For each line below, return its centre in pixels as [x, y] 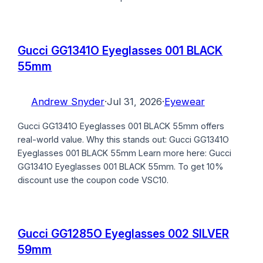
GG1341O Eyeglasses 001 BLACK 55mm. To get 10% [121, 167]
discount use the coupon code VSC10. [93, 180]
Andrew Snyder [68, 101]
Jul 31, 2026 [134, 101]
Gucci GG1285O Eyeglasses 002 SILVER [124, 234]
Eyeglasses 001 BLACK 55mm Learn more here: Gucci [125, 153]
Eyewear [184, 101]
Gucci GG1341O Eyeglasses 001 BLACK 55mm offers [121, 126]
